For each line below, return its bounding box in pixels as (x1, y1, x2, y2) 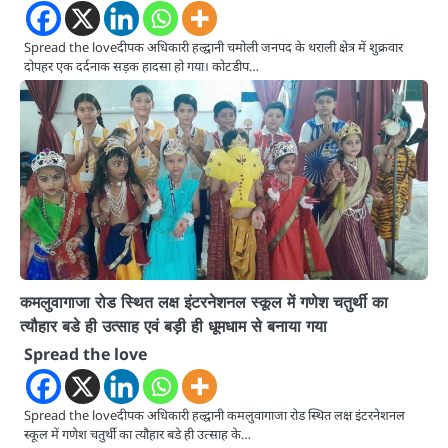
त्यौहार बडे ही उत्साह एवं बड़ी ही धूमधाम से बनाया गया (20, 316, 327, 337)
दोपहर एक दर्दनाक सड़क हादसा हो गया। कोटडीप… (24, 57, 259, 76)
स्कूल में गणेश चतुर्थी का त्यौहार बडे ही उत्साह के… (24, 425, 251, 444)
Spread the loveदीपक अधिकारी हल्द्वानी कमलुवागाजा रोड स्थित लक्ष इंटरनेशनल (24, 406, 405, 425)
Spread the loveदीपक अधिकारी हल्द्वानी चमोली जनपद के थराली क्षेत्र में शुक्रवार (24, 38, 403, 57)
